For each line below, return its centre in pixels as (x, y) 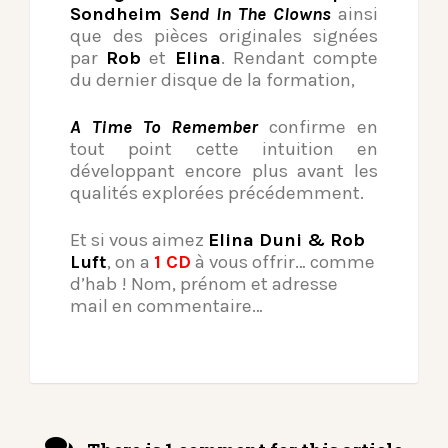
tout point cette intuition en (224, 149)
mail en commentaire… (166, 306)
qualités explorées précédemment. (217, 193)
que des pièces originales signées (224, 36)
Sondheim (116, 14)
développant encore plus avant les (224, 171)
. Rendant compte (299, 58)
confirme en (318, 127)
